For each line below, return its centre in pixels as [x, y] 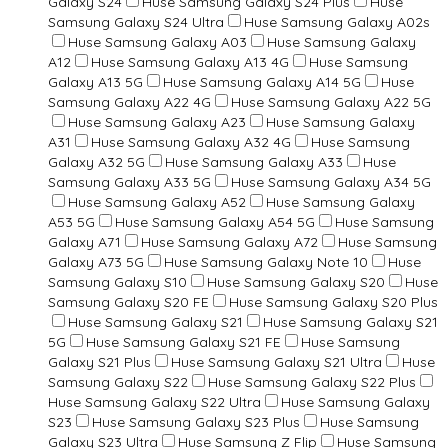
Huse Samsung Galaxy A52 [157, 201]
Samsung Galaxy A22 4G [129, 101]
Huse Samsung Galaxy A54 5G [215, 221]
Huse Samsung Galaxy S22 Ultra [154, 401]
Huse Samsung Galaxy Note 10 [266, 261]
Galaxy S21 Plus [99, 361]
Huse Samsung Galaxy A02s [337, 21]
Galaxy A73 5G [96, 261]
